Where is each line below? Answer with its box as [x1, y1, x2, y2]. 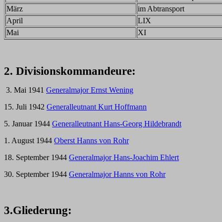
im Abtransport [138, 4, 184, 13]
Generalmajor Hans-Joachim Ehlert [69, 153, 179, 162]
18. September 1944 [4, 153, 69, 162]
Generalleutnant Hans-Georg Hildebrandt [52, 119, 181, 128]
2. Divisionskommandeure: [4, 64, 136, 77]
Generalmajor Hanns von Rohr [69, 170, 166, 178]
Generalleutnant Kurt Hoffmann [47, 103, 147, 111]
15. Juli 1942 [4, 103, 47, 111]
